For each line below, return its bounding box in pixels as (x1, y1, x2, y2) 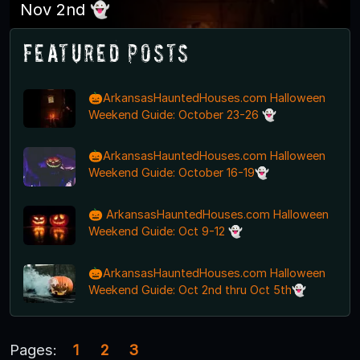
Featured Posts (23, 38, 190, 67)
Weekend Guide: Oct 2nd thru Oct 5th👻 (88, 282, 306, 297)
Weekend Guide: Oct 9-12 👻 (88, 224, 243, 239)
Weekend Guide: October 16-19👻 (88, 166, 269, 180)
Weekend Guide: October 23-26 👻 (88, 107, 276, 121)
